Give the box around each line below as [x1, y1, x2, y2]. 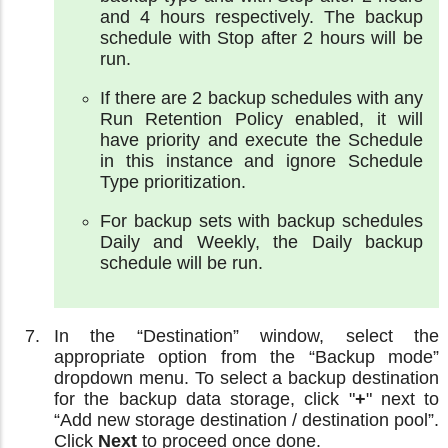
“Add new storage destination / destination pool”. [54, 409, 439, 430]
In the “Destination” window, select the [54, 325, 439, 346]
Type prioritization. [100, 171, 246, 192]
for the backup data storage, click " [54, 388, 355, 409]
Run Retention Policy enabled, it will [100, 108, 423, 129]
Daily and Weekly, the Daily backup [100, 231, 423, 252]
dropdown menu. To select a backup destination [54, 367, 439, 388]
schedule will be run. [100, 252, 263, 273]
